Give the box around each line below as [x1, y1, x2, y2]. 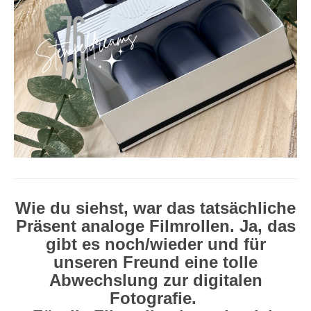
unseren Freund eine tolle [53, 252, 258, 271]
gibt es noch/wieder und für [45, 234, 266, 253]
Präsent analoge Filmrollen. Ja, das [15, 216, 296, 235]
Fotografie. [110, 288, 201, 308]
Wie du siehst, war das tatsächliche [15, 198, 296, 217]
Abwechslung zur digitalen [49, 270, 262, 289]
